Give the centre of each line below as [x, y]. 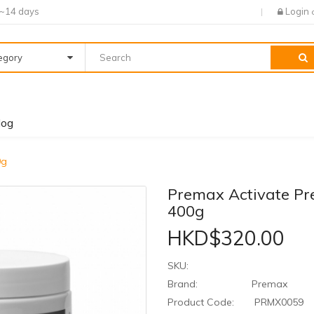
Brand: [183, 284]
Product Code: [201, 302]
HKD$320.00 [226, 238]
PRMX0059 [278, 302]
